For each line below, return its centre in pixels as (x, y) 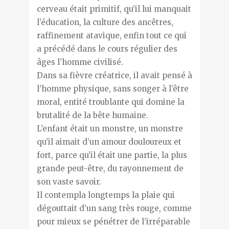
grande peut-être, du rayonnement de (110, 168)
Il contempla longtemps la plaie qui (106, 195)
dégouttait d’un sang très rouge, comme (114, 208)
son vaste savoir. (69, 181)
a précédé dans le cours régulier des (107, 49)
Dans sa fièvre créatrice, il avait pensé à (114, 75)
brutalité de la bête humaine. (92, 115)
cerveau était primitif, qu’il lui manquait (114, 9)
